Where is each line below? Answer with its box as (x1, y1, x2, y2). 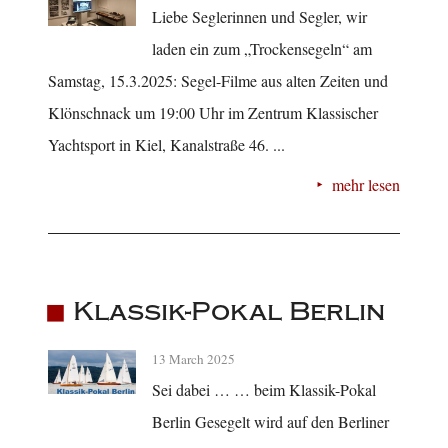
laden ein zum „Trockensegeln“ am (152, 37, 372, 59)
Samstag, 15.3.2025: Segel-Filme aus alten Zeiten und (48, 69, 388, 91)
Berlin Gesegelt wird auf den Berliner (152, 410, 389, 432)
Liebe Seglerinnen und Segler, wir (152, 5, 367, 27)
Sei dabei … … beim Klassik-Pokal (152, 378, 376, 400)
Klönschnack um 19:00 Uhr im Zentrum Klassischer (48, 101, 378, 123)
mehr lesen (332, 173, 400, 195)
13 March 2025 (152, 349, 235, 368)
